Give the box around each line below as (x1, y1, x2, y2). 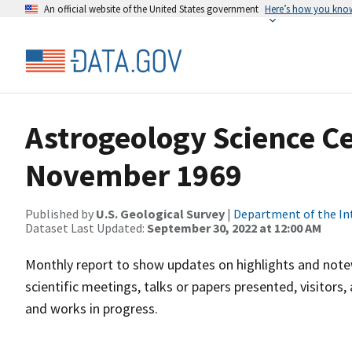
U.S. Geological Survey (96, 206, 225, 222)
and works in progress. (25, 299, 158, 317)
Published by (25, 206, 96, 222)
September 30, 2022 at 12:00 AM (147, 220, 321, 236)
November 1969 (25, 156, 242, 195)
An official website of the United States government (44, 2, 258, 15)
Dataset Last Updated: (25, 220, 147, 236)
